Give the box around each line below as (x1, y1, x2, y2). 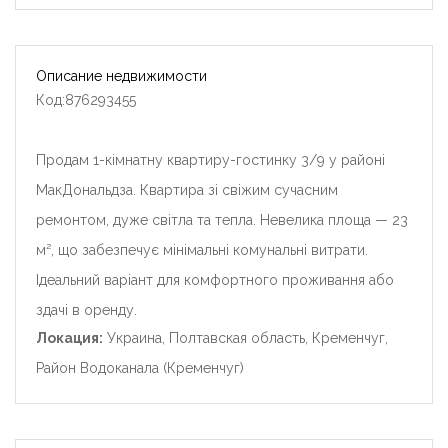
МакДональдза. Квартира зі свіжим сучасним (36, 181, 338, 198)
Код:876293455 (36, 91, 136, 108)
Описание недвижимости (36, 65, 207, 86)
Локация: (36, 329, 103, 346)
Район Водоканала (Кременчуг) (36, 359, 244, 376)
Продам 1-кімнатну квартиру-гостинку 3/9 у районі (36, 151, 385, 168)
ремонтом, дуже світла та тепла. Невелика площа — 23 (36, 211, 408, 228)
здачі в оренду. (36, 301, 137, 318)
